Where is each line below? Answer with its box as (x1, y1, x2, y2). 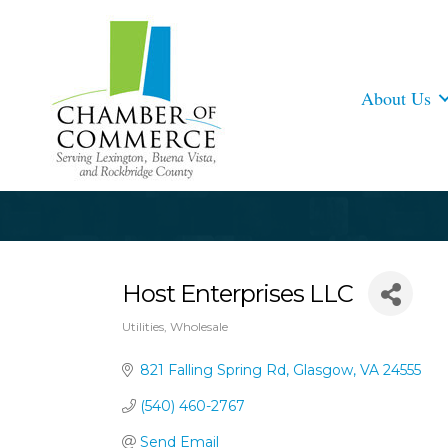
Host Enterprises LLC (122, 278, 353, 308)
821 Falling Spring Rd (139, 361, 286, 379)
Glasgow (292, 361, 353, 379)
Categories (121, 327, 214, 363)
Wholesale (170, 319, 228, 334)
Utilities (122, 319, 164, 334)
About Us (361, 85, 432, 110)
